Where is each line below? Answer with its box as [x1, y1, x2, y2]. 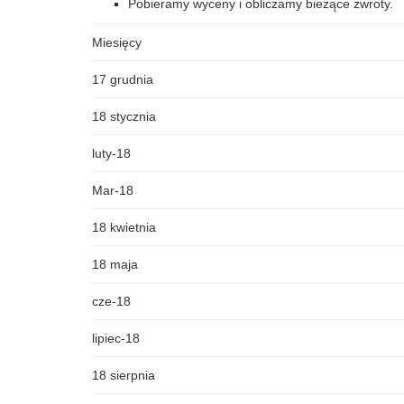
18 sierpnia [92, 368, 155, 382]
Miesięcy [92, 35, 142, 50]
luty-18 [92, 146, 131, 161]
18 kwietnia [92, 220, 156, 234]
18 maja [92, 257, 138, 271]
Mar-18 [92, 183, 133, 197]
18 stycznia [92, 109, 156, 124]
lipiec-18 [92, 331, 140, 345]
